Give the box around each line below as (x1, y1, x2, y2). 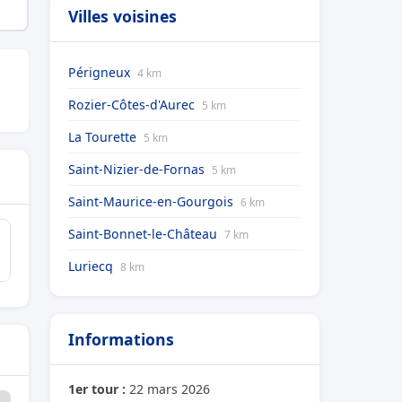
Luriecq (68, 258, 117, 275)
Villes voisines (68, 5, 177, 27)
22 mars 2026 (126, 380, 210, 398)
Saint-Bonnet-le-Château (68, 225, 221, 242)
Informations (68, 328, 174, 350)
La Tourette (68, 128, 140, 145)
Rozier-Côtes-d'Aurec (68, 96, 198, 113)
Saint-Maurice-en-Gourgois (68, 193, 237, 210)
